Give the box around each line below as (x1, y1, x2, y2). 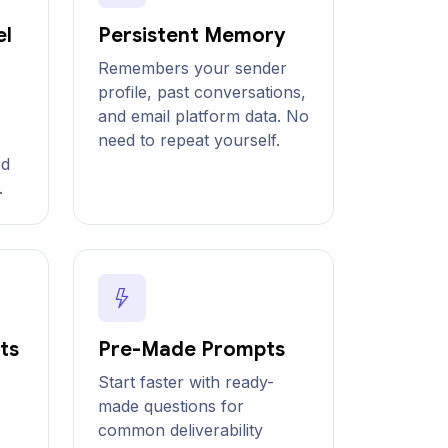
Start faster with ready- (98, 372, 274, 392)
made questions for (98, 396, 244, 416)
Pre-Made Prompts (98, 337, 285, 362)
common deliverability (98, 420, 263, 440)
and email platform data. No (98, 106, 309, 126)
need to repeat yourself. (98, 130, 280, 150)
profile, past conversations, (98, 82, 306, 102)
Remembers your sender (98, 58, 287, 78)
